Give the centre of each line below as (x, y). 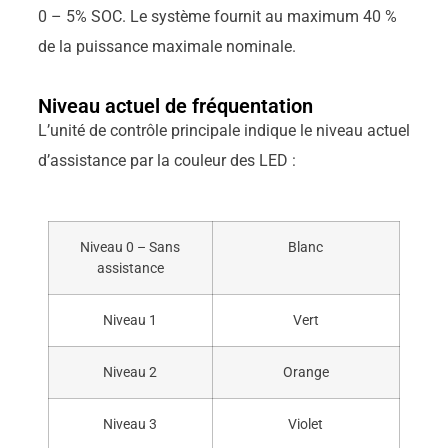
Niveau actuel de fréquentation (175, 106)
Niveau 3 (130, 424)
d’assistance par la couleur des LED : (166, 161)
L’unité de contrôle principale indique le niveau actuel (223, 131)
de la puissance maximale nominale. (166, 46)
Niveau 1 (130, 320)
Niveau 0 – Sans (130, 247)
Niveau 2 (130, 372)
